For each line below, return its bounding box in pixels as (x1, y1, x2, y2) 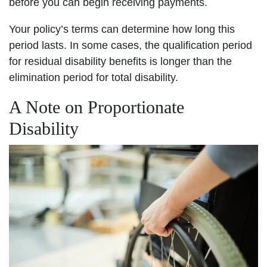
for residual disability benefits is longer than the (9, 55, 232, 67)
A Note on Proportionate (9, 97, 184, 117)
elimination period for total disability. (9, 71, 178, 83)
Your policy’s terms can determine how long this (9, 23, 235, 35)
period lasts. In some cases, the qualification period (9, 39, 252, 51)
